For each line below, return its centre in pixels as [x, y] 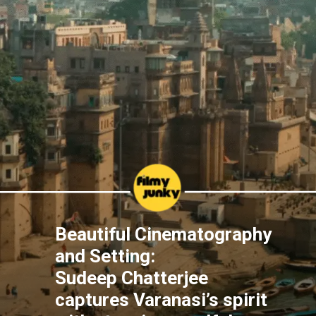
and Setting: [108, 256]
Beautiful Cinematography [164, 234]
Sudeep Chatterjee [132, 278]
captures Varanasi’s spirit [162, 299]
